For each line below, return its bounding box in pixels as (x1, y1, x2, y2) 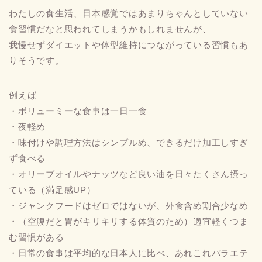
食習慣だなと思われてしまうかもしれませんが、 (9, 23, 212, 34)
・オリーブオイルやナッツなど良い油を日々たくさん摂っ (9, 168, 249, 179)
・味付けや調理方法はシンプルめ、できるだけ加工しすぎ (9, 137, 249, 147)
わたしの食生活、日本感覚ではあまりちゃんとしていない (9, 8, 249, 18)
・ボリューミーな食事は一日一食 (9, 105, 147, 116)
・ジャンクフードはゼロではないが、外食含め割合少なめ (9, 200, 249, 211)
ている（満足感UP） (9, 184, 96, 195)
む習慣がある (9, 232, 64, 242)
